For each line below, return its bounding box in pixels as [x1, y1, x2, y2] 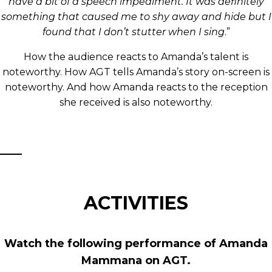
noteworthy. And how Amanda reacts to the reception [4, 81, 268, 93]
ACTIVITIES [84, 192, 188, 215]
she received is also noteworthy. [59, 97, 212, 109]
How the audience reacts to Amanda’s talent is [24, 51, 248, 63]
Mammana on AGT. [81, 254, 191, 268]
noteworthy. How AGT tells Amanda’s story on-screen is [2, 66, 270, 78]
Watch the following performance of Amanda [4, 237, 268, 251]
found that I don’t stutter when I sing [42, 26, 225, 38]
